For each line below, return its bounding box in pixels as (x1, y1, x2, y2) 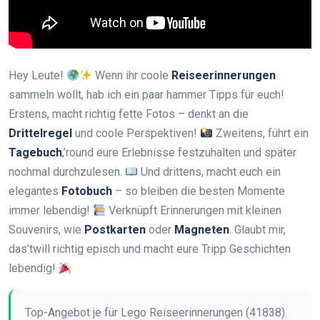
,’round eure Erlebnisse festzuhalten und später (62, 146, 296, 160)
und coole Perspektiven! (72, 126, 200, 141)
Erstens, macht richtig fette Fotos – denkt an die (9, 107, 249, 121)
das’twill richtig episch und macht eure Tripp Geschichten (9, 242, 291, 256)
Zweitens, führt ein (213, 126, 309, 141)
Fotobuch (61, 184, 112, 199)
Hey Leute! (9, 69, 66, 83)
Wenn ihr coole (92, 69, 172, 83)
